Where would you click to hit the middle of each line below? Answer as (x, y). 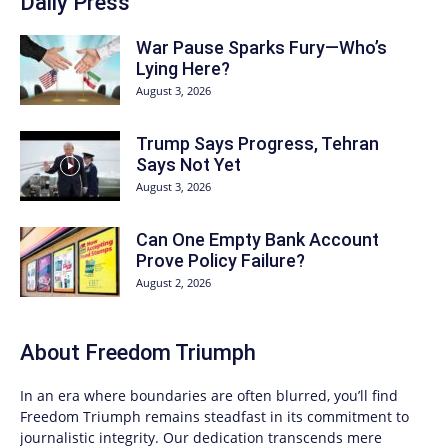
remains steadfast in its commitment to (275, 416)
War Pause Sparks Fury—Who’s (261, 47)
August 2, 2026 (173, 282)
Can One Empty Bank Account (257, 239)
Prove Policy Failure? (220, 260)
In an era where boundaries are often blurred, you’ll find (209, 395)
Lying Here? (183, 68)
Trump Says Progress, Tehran (257, 143)
